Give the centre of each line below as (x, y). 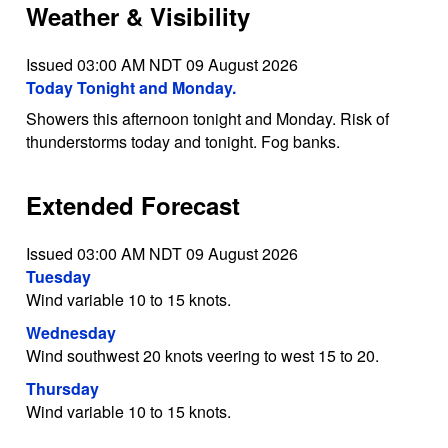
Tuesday (58, 276)
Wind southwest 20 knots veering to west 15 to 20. (202, 355)
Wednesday (70, 332)
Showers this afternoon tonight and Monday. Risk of (207, 119)
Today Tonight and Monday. (130, 88)
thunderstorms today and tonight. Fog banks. (182, 142)
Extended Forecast (132, 205)
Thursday (62, 388)
